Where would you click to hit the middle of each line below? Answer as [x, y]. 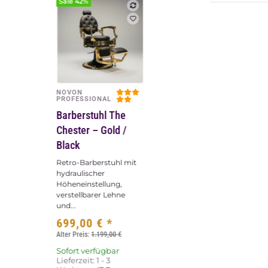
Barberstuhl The [91, 115]
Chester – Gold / [92, 130]
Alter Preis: [74, 235]
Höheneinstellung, [89, 184]
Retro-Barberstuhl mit [97, 163]
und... [66, 206]
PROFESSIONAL [84, 99]
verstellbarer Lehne [91, 195]
